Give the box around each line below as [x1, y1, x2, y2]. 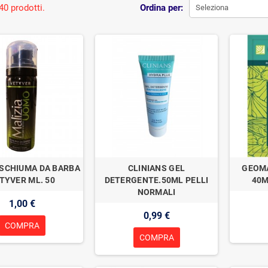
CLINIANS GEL [127, 163, 185, 173]
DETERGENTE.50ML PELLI [104, 175, 209, 185]
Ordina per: [139, 2, 183, 13]
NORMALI [137, 187, 176, 197]
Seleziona [195, 2, 229, 12]
